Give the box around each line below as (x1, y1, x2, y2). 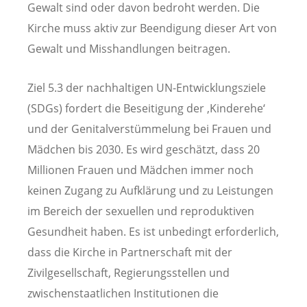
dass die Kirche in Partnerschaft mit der (27, 245, 232, 260)
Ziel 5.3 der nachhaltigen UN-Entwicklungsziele (27, 80, 266, 96)
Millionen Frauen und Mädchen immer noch (27, 162, 254, 178)
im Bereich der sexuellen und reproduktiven (27, 204, 254, 219)
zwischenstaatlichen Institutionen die (27, 286, 219, 302)
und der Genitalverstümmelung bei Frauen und (27, 121, 271, 137)
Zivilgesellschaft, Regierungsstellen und (27, 265, 230, 281)
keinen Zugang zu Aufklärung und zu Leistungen (27, 183, 273, 199)
